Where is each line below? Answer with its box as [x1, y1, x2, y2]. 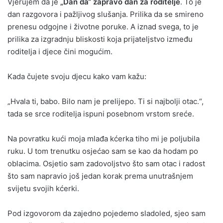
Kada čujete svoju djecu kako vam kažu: [7, 72, 146, 82]
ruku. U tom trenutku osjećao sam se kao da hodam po [7, 146, 198, 156]
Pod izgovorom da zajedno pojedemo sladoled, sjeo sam [7, 209, 206, 219]
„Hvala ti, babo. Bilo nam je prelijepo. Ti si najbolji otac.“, [7, 97, 204, 107]
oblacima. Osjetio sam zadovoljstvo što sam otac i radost [7, 159, 205, 169]
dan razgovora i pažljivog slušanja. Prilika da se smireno [7, 9, 204, 19]
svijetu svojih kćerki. [7, 184, 79, 194]
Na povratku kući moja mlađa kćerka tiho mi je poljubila [7, 134, 200, 144]
